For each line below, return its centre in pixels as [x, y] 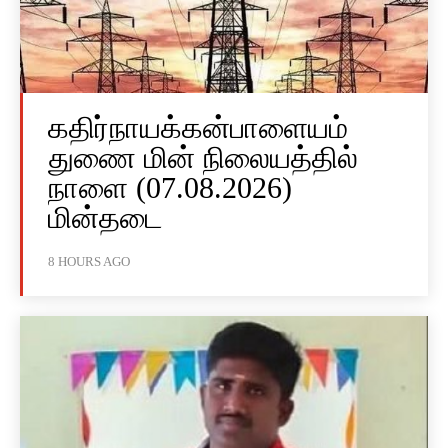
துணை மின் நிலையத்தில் [203, 158]
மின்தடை [105, 218]
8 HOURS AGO [89, 262]
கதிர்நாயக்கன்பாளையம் [198, 128]
